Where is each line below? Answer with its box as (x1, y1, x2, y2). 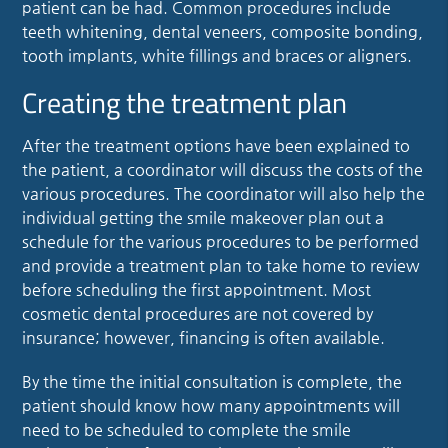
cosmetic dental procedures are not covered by (22, 303, 374, 323)
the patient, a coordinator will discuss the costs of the (22, 159, 424, 179)
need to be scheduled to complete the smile (22, 419, 352, 439)
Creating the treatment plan (22, 80, 348, 124)
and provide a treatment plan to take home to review (22, 255, 421, 275)
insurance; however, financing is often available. (22, 327, 386, 347)
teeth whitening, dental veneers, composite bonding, (22, 21, 424, 41)
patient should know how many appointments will (22, 395, 401, 415)
